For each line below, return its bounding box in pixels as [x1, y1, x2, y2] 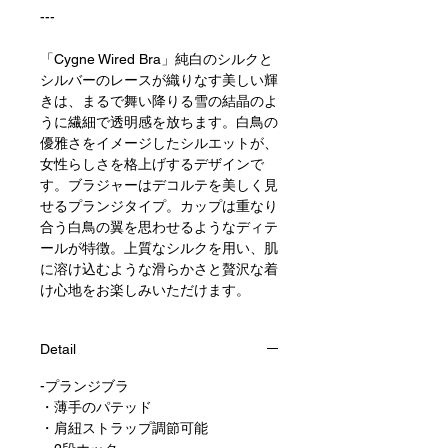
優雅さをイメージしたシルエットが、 [40, 135, 278, 152]
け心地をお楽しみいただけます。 [40, 282, 250, 299]
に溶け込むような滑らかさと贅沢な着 [40, 261, 278, 278]
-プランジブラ [40, 378, 129, 395]
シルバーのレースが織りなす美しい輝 [40, 72, 278, 89]
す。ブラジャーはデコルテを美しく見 [40, 177, 278, 194]
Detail [40, 341, 76, 358]
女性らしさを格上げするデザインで [40, 156, 264, 173]
